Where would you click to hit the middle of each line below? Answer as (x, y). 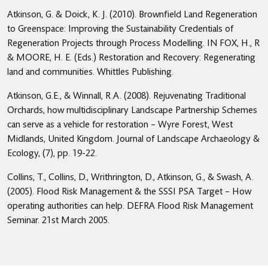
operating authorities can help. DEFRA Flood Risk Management (130, 205)
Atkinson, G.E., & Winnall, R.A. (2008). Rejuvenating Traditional (127, 95)
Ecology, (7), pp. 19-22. (52, 153)
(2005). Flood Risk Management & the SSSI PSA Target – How (129, 191)
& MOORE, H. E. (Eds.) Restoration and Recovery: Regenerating (131, 57)
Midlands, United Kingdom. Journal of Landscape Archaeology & (133, 138)
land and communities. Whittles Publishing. (90, 71)
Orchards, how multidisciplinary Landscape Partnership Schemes (132, 110)
